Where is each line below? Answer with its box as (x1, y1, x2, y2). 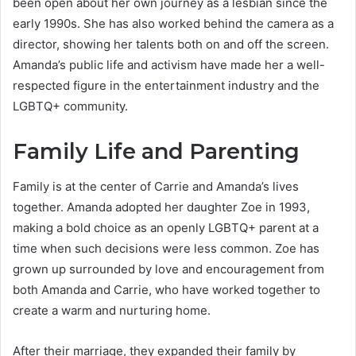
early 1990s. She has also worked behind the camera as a (13, 15, 334, 31)
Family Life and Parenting (13, 137, 300, 164)
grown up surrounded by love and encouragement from (13, 261, 324, 277)
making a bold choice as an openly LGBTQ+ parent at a (13, 220, 319, 236)
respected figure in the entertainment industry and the (13, 77, 319, 93)
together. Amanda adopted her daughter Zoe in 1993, (13, 199, 310, 215)
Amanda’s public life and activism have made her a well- (13, 56, 325, 72)
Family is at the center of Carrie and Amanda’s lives (13, 179, 299, 195)
